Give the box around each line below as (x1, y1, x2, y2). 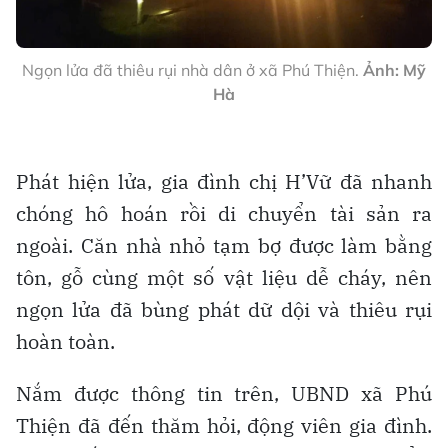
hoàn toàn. (16, 327, 115, 355)
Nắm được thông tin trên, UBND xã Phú (16, 379, 432, 407)
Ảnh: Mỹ (359, 59, 426, 80)
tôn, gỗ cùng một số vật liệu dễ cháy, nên (16, 263, 432, 291)
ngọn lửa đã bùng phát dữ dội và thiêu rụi (16, 295, 432, 323)
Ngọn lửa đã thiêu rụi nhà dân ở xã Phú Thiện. (22, 59, 359, 80)
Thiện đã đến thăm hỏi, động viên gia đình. (16, 411, 432, 439)
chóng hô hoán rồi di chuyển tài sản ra (16, 199, 432, 227)
